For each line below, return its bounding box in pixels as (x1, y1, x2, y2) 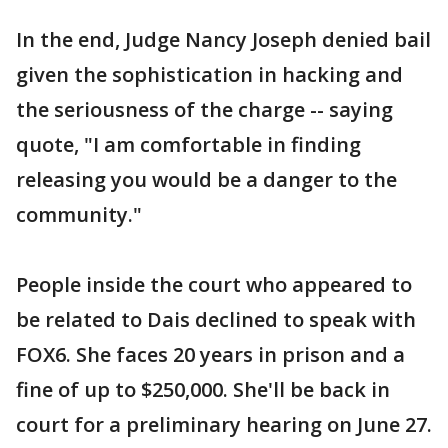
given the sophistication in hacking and (16, 61, 403, 89)
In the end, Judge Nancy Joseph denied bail (16, 26, 431, 54)
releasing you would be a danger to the (16, 166, 397, 194)
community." (16, 201, 142, 229)
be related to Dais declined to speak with (16, 306, 416, 334)
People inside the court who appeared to (16, 271, 412, 299)
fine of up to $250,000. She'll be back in (16, 376, 390, 404)
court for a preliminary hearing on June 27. (16, 411, 432, 439)
